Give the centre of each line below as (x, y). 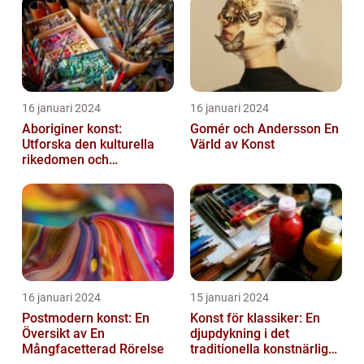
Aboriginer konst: (72, 129)
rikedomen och (65, 160)
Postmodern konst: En (86, 318)
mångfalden (57, 175)
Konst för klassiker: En (255, 318)
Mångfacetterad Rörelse (93, 349)
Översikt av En (63, 334)
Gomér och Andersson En (257, 129)
